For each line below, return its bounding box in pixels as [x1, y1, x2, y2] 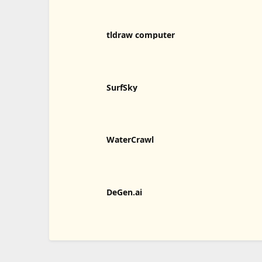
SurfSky [106, 81, 137, 93]
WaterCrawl [106, 134, 154, 146]
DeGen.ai [106, 187, 142, 198]
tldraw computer [106, 29, 175, 40]
